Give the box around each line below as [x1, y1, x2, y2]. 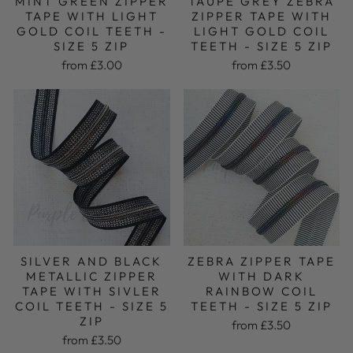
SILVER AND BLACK [20, 253, 163, 269]
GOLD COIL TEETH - [16, 24, 167, 39]
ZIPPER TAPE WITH [191, 9, 332, 24]
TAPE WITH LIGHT [24, 9, 158, 24]
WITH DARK [217, 268, 305, 284]
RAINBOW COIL [205, 283, 318, 299]
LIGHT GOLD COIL [193, 24, 329, 39]
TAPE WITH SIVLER [21, 283, 162, 299]
